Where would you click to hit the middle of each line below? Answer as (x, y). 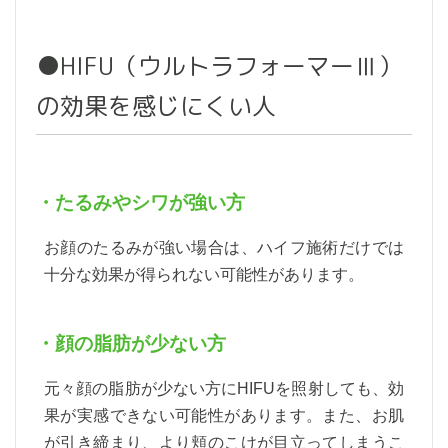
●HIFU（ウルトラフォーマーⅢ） (219, 66)
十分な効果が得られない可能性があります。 (204, 274)
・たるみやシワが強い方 (140, 202)
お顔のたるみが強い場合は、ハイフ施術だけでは (224, 247)
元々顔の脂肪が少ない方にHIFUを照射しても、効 (224, 388)
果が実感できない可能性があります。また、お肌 (224, 415)
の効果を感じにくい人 (156, 106)
